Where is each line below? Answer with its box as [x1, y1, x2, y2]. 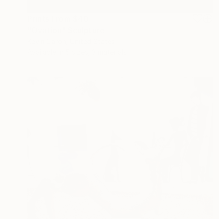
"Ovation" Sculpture [27, 25, 105, 36]
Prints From [27, 14, 73, 24]
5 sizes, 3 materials [66, 48, 127, 57]
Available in [27, 48, 66, 57]
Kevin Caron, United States [27, 37, 115, 46]
